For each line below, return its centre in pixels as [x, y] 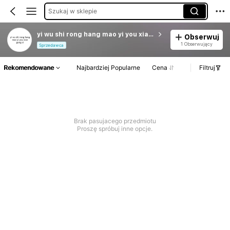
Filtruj [207, 68]
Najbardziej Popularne [108, 68]
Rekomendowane [29, 68]
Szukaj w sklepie [72, 11]
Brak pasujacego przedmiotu [115, 121]
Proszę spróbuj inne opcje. [115, 129]
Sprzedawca [52, 45]
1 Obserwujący [196, 44]
